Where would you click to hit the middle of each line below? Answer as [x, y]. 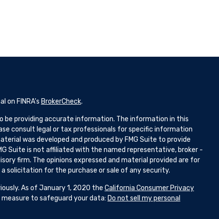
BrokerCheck [61, 102]
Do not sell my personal [144, 198]
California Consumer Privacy [149, 188]
